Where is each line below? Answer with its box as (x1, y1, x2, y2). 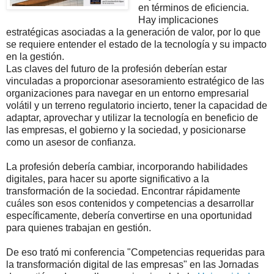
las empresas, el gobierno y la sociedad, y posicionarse (6, 124, 246, 135)
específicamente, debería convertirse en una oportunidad (6, 210, 252, 221)
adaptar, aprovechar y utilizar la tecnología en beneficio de (6, 112, 258, 123)
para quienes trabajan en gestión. (6, 222, 154, 233)
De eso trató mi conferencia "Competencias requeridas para (6, 246, 265, 257)
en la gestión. (6, 51, 64, 62)
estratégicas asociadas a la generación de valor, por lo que (6, 26, 261, 37)
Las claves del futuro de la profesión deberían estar (6, 63, 227, 74)
